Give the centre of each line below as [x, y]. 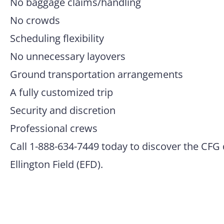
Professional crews [54, 128]
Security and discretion [63, 110]
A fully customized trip [61, 92]
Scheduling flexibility [57, 38]
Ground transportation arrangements [96, 74]
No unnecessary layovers [68, 56]
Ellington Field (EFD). [56, 164]
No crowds [35, 20]
